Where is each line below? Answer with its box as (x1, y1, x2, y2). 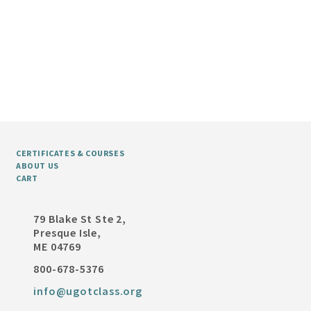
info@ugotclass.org (33, 284, 142, 298)
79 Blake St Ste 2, (33, 212, 126, 226)
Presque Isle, (33, 226, 101, 239)
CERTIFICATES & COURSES (16, 148, 125, 158)
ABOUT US (16, 160, 59, 171)
